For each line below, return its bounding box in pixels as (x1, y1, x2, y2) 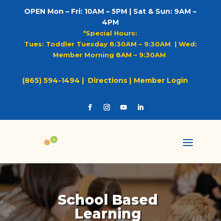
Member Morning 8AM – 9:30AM (53, 51, 168, 59)
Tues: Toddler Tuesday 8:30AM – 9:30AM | (24, 40, 179, 48)
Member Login (133, 76, 188, 85)
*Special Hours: (83, 29, 138, 37)
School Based (58, 191, 158, 209)
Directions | (87, 76, 131, 85)
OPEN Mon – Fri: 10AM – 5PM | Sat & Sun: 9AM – (24, 7, 197, 16)
